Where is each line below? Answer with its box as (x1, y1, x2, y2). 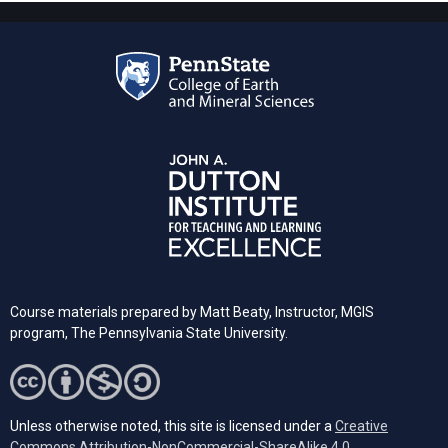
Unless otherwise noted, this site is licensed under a (10, 418, 335, 435)
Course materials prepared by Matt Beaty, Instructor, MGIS (10, 304, 374, 321)
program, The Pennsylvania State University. (10, 325, 288, 342)
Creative (335, 418, 388, 435)
